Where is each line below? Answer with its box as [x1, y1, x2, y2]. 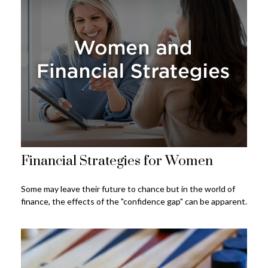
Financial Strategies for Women [21, 152, 213, 170]
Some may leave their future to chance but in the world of [21, 183, 235, 194]
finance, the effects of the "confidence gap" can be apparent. [21, 196, 247, 206]
